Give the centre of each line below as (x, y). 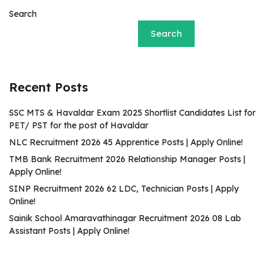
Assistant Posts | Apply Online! (69, 231)
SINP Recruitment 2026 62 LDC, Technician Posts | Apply (124, 189)
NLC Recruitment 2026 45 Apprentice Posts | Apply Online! (126, 142)
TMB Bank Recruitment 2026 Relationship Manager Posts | (127, 159)
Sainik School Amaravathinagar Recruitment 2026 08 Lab (125, 218)
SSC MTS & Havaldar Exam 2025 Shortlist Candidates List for (132, 113)
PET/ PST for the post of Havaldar (79, 125)
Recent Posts (49, 87)
